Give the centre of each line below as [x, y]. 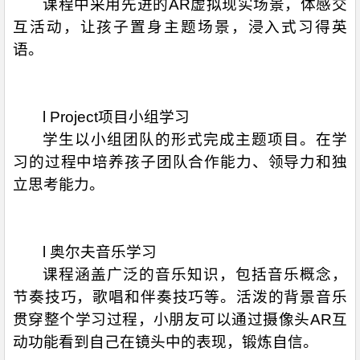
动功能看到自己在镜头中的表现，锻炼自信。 [166, 342]
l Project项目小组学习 [117, 117]
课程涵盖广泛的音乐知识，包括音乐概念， [195, 274]
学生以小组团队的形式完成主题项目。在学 [195, 139]
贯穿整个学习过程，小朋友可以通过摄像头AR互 [180, 319]
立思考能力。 [59, 184]
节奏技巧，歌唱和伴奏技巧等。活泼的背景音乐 [180, 297]
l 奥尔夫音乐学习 [100, 252]
